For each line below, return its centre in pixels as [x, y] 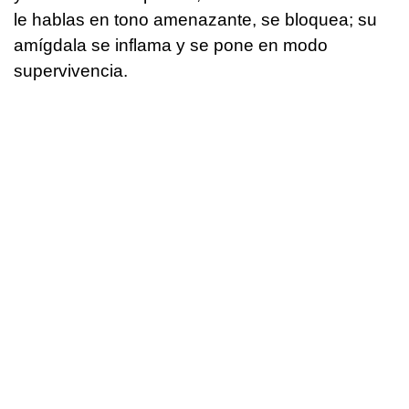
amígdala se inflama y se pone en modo [171, 45]
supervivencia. [71, 70]
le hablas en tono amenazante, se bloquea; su [195, 19]
